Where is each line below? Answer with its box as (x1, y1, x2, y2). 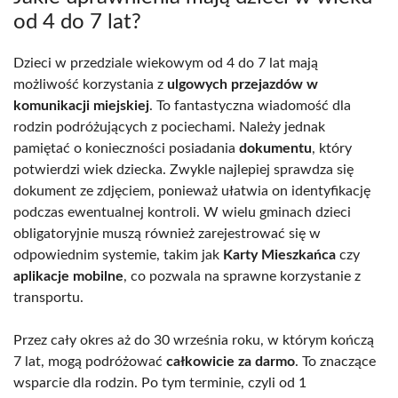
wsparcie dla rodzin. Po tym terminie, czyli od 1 (13, 375, 306, 390)
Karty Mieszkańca (223, 247, 336, 262)
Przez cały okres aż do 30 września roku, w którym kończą (13, 332, 374, 347)
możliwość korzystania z (13, 76, 167, 92)
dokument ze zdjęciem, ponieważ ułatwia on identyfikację (13, 183, 370, 198)
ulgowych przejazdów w (167, 76, 318, 92)
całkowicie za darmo (166, 354, 295, 369)
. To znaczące (295, 354, 376, 369)
